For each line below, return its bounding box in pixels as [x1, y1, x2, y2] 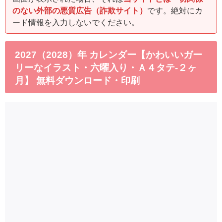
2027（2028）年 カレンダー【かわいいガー [15, 49, 202, 60]
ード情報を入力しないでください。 [12, 17, 139, 27]
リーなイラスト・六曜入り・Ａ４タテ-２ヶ [15, 62, 197, 73]
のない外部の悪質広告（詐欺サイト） [12, 5, 147, 15]
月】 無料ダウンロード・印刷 [15, 75, 140, 86]
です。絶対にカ [147, 5, 203, 15]
